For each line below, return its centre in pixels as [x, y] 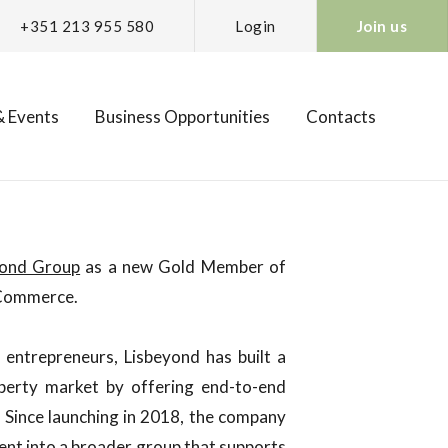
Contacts [341, 116]
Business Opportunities [182, 116]
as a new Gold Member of [183, 266]
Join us [381, 26]
